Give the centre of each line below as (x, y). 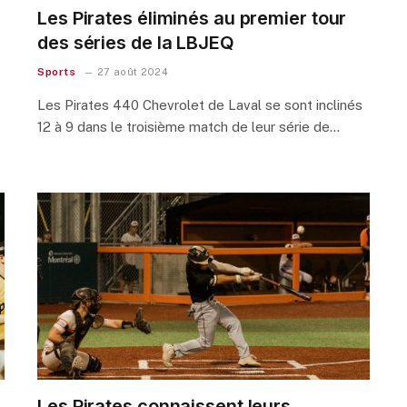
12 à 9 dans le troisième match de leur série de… (189, 126)
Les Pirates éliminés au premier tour (192, 18)
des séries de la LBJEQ (136, 42)
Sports (57, 71)
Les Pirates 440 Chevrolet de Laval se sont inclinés (200, 104)
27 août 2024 (132, 71)
